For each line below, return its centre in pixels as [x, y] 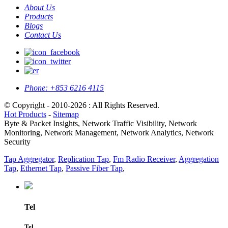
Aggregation [199, 159]
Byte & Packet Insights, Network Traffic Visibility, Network [101, 124]
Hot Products [25, 115]
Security [17, 142]
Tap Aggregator [29, 159]
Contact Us [43, 35]
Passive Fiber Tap [94, 168]
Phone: [36, 88]
